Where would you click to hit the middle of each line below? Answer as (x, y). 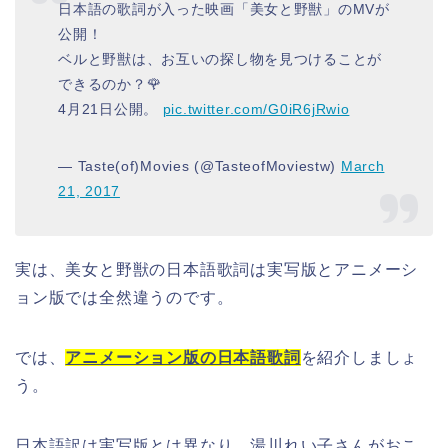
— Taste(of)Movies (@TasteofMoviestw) (199, 165)
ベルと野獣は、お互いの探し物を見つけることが (220, 58)
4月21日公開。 (110, 108)
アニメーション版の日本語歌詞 (183, 357)
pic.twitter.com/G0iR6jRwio (256, 108)
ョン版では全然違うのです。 (124, 297)
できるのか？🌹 (110, 83)
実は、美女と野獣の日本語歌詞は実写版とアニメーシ (217, 269)
